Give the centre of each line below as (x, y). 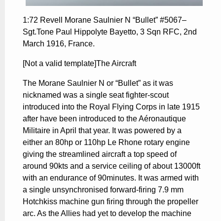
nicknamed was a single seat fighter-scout (96, 95)
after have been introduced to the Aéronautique (104, 118)
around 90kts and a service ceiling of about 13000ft (111, 166)
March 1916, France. (59, 43)
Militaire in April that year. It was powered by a (102, 130)
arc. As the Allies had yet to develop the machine (107, 213)
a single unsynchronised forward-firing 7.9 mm (103, 189)
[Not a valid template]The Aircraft (79, 63)
